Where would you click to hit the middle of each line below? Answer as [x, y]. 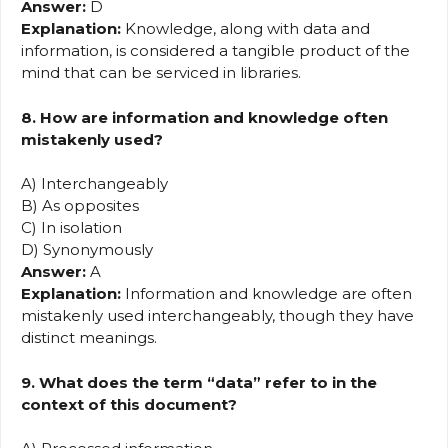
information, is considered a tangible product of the [215, 51]
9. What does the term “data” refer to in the [199, 382]
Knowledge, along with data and [245, 29]
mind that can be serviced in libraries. [161, 73]
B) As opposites [80, 206]
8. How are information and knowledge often [204, 117]
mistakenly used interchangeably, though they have [217, 316]
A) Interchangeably [94, 184]
